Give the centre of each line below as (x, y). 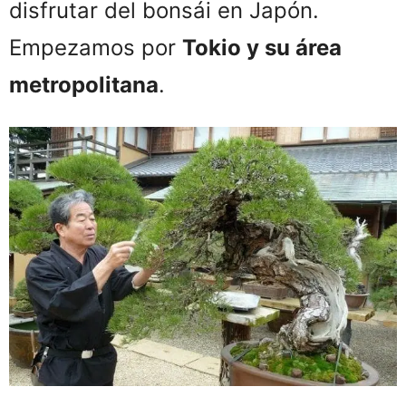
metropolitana (84, 85)
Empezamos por (96, 48)
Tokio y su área (262, 48)
